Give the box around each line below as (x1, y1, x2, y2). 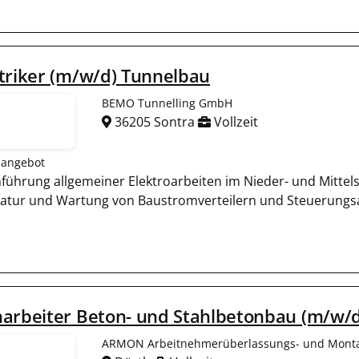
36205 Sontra (111, 113, 198, 131)
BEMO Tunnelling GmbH (102, 95, 232, 111)
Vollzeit (211, 113, 258, 131)
